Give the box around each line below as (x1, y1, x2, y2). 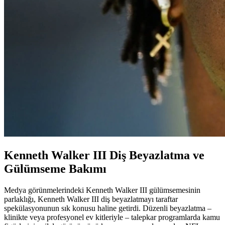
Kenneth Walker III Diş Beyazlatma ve (4, 149, 204, 162)
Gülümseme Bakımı (4, 162, 106, 176)
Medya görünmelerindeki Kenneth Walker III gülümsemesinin (4, 186, 200, 195)
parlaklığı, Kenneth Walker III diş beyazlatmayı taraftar (4, 195, 178, 204)
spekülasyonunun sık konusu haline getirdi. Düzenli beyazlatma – (4, 204, 211, 213)
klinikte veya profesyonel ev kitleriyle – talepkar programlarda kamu (4, 213, 220, 222)
